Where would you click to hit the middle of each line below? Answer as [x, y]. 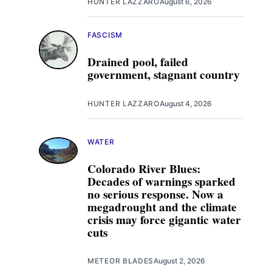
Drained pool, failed [138, 62]
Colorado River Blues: [144, 168]
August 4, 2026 [185, 103]
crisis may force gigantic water [164, 219]
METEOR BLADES [121, 261]
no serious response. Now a [155, 194]
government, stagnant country [164, 74]
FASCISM [105, 35]
